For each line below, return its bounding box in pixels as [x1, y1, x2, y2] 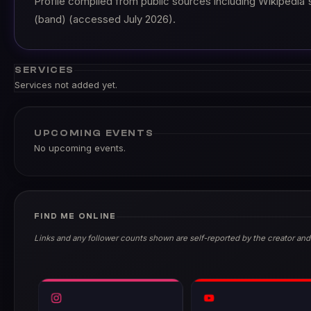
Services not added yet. [15, 79, 117, 90]
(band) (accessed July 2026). [34, 13, 176, 26]
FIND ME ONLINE [34, 212, 117, 221]
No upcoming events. [34, 142, 126, 153]
